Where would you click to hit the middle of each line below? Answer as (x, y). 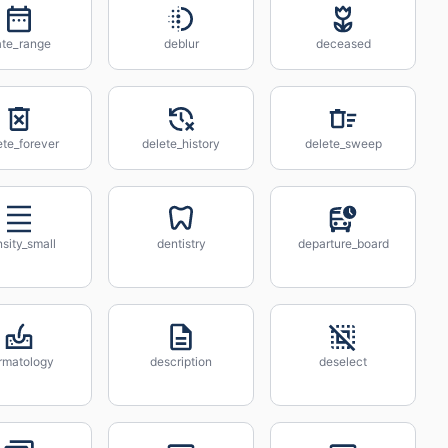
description (181, 361)
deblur (181, 43)
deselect (343, 361)
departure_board (343, 243)
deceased (343, 43)
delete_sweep (343, 143)
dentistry (181, 243)
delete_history (181, 143)
